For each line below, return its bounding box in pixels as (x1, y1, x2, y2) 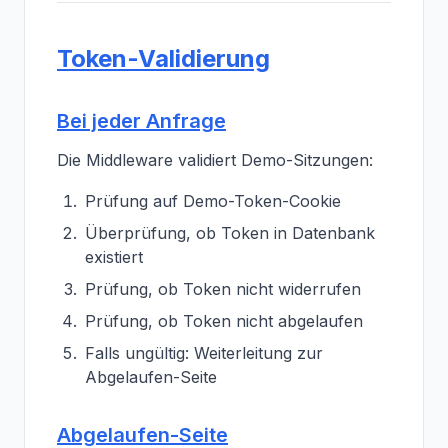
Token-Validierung (57, 44, 270, 73)
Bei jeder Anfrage (57, 109, 226, 133)
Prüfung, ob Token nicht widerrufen (85, 279, 361, 299)
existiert (85, 247, 143, 267)
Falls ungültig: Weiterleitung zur (85, 343, 323, 363)
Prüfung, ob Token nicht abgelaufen (85, 311, 363, 331)
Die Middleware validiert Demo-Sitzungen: (57, 150, 373, 170)
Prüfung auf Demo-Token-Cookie (85, 191, 341, 211)
